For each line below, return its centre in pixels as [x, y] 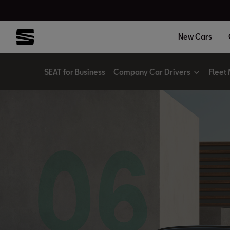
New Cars [195, 37]
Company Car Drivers [152, 72]
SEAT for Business [75, 72]
